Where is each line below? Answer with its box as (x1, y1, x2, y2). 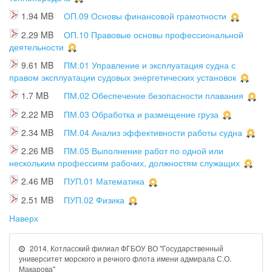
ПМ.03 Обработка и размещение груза (64, 107, 219, 120)
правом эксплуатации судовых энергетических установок (9, 70, 236, 83)
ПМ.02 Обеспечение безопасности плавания (64, 89, 243, 102)
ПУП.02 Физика (64, 193, 124, 206)
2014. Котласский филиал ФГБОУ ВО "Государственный (28, 243, 223, 254)
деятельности (9, 40, 64, 53)
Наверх (9, 212, 38, 225)
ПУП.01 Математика (64, 175, 144, 188)
